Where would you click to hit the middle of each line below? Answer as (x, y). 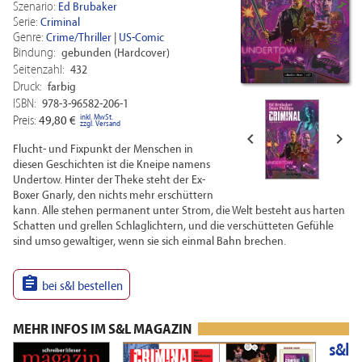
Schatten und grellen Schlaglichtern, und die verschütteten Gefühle (173, 227)
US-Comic (141, 38)
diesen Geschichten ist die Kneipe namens (112, 165)
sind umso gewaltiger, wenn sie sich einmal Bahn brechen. (149, 242)
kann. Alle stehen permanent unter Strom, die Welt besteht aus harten (179, 211)
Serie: (25, 23)
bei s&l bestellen (82, 286)
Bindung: (34, 53)
